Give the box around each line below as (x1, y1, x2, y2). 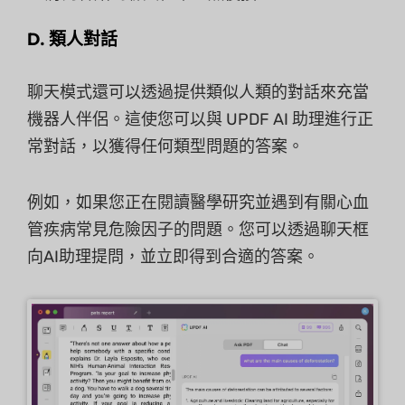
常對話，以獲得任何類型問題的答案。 (27, 136, 304, 156)
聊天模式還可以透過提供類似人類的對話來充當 (27, 81, 369, 102)
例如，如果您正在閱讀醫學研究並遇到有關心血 (27, 192, 369, 212)
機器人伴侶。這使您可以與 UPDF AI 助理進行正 (27, 108, 373, 129)
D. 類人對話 (27, 27, 118, 50)
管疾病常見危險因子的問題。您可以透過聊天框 (27, 219, 369, 240)
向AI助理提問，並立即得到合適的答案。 (27, 246, 319, 267)
